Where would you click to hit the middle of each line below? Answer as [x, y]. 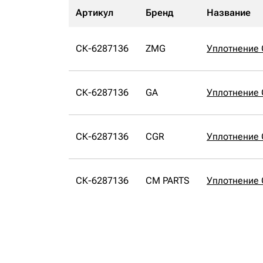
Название [229, 13]
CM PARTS [168, 181]
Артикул [95, 13]
